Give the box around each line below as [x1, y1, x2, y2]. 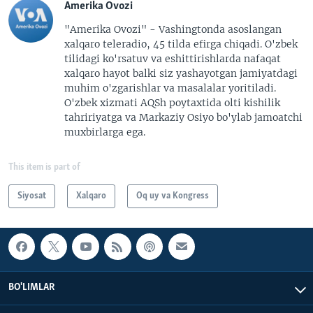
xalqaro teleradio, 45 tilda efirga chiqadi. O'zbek [64, 38, 298, 50]
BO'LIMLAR [8, 282, 54, 293]
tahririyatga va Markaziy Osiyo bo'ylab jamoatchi [64, 111, 303, 124]
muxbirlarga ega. [64, 126, 145, 138]
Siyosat [17, 191, 46, 201]
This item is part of [8, 163, 80, 172]
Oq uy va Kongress [136, 191, 209, 201]
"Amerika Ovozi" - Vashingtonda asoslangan [64, 23, 282, 36]
